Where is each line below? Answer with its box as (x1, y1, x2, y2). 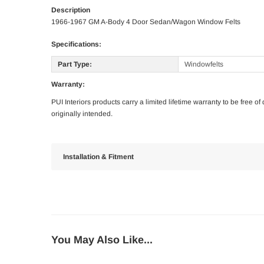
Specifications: (51, 40, 101, 49)
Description (51, 6, 90, 15)
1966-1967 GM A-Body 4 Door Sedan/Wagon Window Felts (51, 18, 240, 27)
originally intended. (51, 110, 113, 118)
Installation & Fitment (63, 153, 134, 161)
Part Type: (58, 60, 92, 69)
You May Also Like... (51, 234, 153, 246)
